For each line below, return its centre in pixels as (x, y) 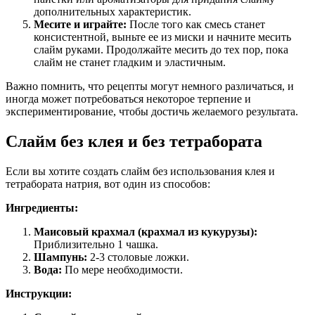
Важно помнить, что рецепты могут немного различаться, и (150, 86)
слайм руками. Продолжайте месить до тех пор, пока (161, 50)
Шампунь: (60, 257)
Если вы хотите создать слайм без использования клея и (140, 171)
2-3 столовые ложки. (138, 257)
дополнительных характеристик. (112, 12)
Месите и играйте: (80, 25)
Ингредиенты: (42, 207)
